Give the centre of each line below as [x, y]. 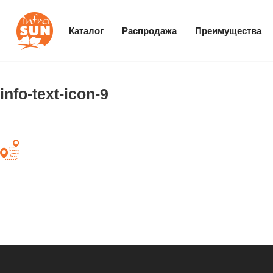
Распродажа [149, 30]
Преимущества [229, 30]
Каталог [86, 30]
